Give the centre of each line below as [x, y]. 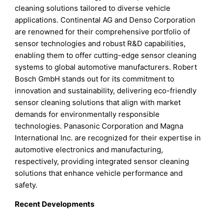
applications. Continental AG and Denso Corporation [105, 20]
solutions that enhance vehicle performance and [99, 173]
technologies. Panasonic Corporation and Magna [99, 126]
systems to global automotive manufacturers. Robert [106, 67]
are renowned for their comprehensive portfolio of [103, 32]
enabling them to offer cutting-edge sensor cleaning [106, 55]
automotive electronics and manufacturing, [89, 150]
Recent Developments [55, 204]
